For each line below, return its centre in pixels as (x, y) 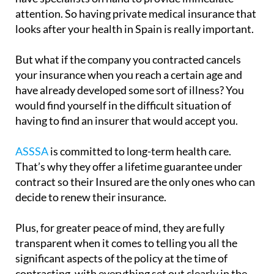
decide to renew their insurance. (91, 197)
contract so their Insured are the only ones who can (135, 181)
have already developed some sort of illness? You (130, 90)
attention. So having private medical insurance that (136, 13)
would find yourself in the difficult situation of (123, 105)
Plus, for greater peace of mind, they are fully (120, 227)
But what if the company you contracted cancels (128, 59)
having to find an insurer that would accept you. (127, 120)
